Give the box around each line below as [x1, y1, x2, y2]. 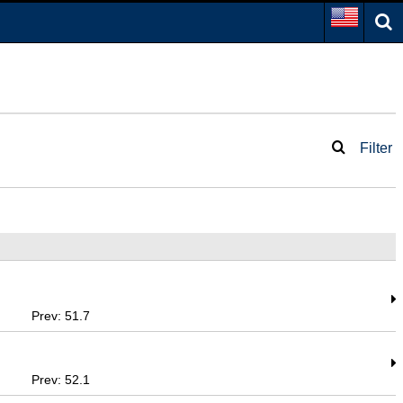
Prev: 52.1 [31, 372, 91, 387]
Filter [360, 140, 392, 156]
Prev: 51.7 [31, 309, 91, 323]
